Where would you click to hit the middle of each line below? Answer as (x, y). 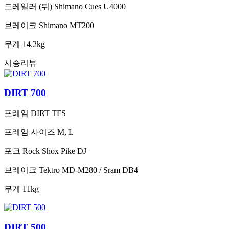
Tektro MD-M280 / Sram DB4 (88, 170)
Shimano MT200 (66, 25)
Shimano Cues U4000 (90, 6)
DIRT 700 (25, 93)
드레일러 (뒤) (28, 6)
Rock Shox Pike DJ (54, 151)
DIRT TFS (48, 113)
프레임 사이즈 (30, 132)
